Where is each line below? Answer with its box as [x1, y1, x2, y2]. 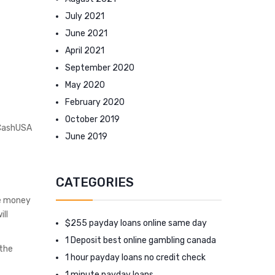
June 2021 [65, 28, 107, 39]
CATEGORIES [56, 175, 134, 190]
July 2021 [65, 11, 104, 21]
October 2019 [65, 114, 120, 125]
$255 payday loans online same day [65, 218, 207, 228]
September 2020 [65, 63, 134, 73]
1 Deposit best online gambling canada [65, 235, 216, 246]
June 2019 [65, 131, 107, 142]
